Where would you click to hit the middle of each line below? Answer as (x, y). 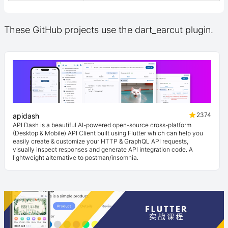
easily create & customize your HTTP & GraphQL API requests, (101, 141)
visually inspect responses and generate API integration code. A (103, 149)
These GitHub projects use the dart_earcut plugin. (109, 30)
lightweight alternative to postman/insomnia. (76, 158)
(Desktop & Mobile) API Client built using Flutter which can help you (108, 133)
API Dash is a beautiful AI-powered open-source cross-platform (102, 125)
